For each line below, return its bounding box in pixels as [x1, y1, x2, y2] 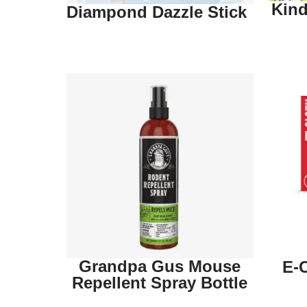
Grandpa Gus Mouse [79, 256, 241, 275]
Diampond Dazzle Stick [66, 3, 247, 22]
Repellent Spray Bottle [72, 273, 248, 292]
